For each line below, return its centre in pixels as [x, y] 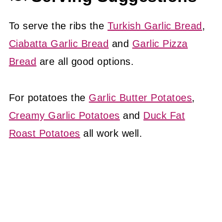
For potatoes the [49, 97]
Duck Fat [164, 115]
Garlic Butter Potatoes [140, 97]
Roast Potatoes [44, 133]
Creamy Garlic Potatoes [64, 115]
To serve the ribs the [58, 26]
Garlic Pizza [160, 43]
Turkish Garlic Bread [155, 26]
